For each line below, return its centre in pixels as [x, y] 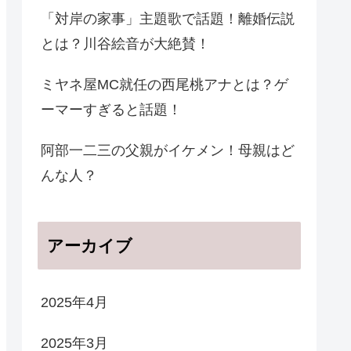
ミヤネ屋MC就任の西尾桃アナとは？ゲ [165, 85]
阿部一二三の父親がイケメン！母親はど [168, 151]
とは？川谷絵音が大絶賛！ [125, 44]
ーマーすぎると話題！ [111, 110]
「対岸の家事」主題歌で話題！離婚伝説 [168, 19]
